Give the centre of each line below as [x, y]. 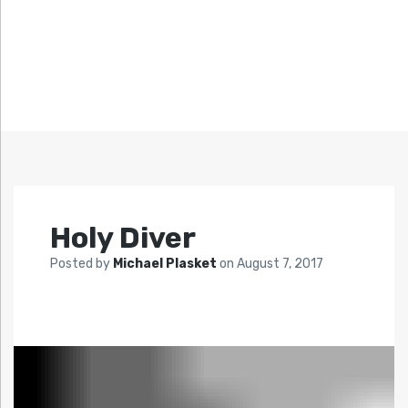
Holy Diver [123, 238]
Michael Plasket [166, 264]
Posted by [82, 264]
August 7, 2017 [280, 264]
